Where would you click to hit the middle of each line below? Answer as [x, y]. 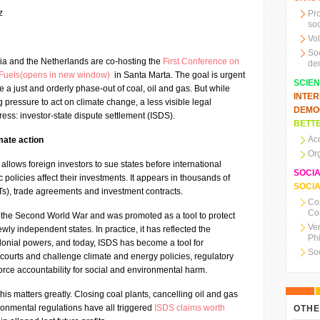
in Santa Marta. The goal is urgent [179, 75]
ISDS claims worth [190, 308]
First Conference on [201, 61]
